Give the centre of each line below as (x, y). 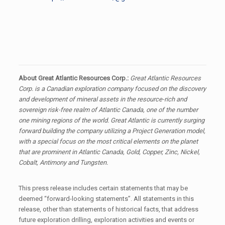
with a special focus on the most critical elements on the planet (108, 141)
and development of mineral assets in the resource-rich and (102, 99)
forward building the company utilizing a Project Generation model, (112, 131)
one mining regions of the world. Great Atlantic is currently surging (111, 120)
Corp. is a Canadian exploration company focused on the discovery (112, 88)
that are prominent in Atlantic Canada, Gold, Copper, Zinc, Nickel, (109, 152)
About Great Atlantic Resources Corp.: (74, 78)
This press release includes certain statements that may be (103, 188)
